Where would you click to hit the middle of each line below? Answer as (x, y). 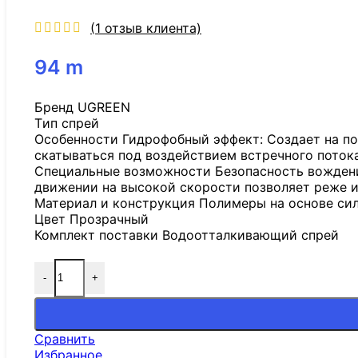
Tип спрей (67, 123)
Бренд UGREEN (82, 107)
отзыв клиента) (151, 28)
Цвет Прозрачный (91, 219)
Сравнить (65, 338)
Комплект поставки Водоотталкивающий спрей (187, 235)
